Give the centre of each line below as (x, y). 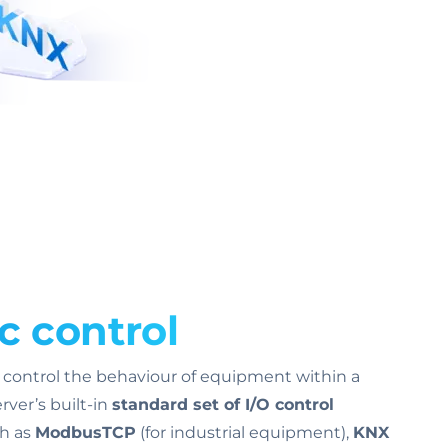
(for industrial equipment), (244, 432)
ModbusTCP (85, 432)
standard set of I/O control (223, 404)
